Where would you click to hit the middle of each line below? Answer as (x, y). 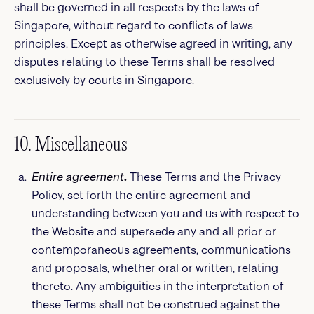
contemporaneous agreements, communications (161, 250)
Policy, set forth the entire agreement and (141, 195)
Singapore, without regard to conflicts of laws (134, 26)
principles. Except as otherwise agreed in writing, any (153, 44)
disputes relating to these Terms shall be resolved (144, 62)
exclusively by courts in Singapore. (104, 80)
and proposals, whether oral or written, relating (155, 268)
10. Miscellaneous (71, 145)
